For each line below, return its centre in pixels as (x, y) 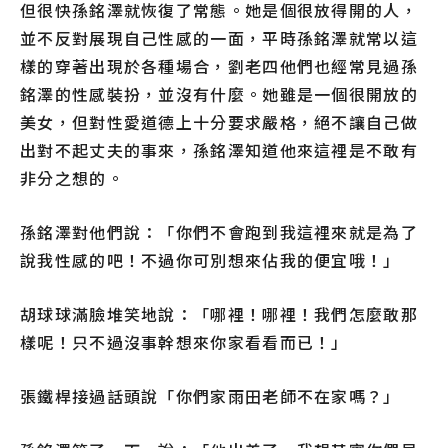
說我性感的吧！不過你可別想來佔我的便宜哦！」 (210, 260)
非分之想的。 (72, 178)
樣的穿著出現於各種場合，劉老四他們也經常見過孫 (219, 66)
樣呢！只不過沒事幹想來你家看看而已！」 (184, 342)
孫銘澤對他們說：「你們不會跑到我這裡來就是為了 (219, 232)
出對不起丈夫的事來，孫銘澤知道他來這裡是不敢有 (219, 150)
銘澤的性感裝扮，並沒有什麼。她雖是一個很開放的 (219, 94)
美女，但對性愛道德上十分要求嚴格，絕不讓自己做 (219, 122)
